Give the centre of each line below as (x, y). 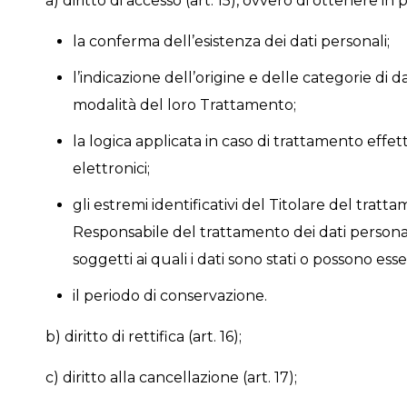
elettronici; (111, 169)
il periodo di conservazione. (169, 296)
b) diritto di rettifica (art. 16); (143, 337)
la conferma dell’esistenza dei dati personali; (231, 41)
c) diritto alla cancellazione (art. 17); (171, 377)
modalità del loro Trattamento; (184, 105)
